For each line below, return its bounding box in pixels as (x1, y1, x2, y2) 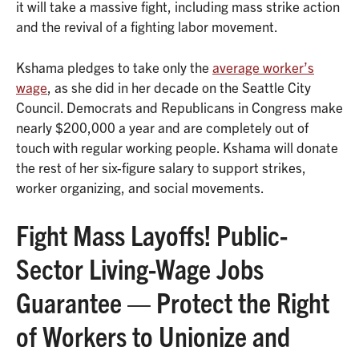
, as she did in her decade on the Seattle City (47, 78, 311, 95)
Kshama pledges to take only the (16, 58, 212, 75)
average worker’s (212, 58, 314, 75)
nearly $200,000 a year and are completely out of (16, 118, 309, 135)
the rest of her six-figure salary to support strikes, (16, 158, 306, 175)
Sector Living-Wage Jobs (16, 250, 264, 286)
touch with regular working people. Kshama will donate (16, 138, 338, 155)
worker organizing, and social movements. (16, 178, 264, 196)
